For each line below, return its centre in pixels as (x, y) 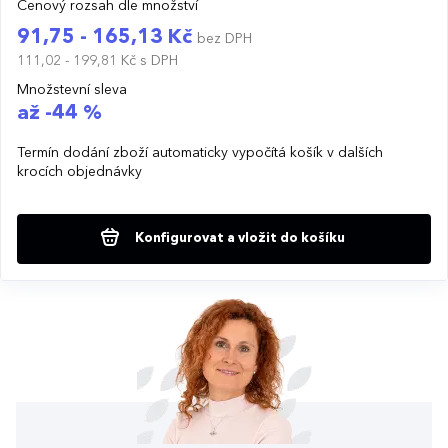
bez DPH (224, 38)
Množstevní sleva (72, 89)
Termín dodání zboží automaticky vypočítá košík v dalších (200, 152)
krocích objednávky (79, 171)
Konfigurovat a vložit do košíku (238, 238)
